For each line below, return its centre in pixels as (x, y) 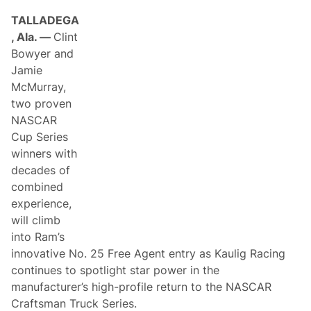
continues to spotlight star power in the (116, 270)
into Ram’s (38, 236)
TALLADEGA (45, 20)
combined (37, 186)
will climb (36, 220)
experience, (42, 203)
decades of (41, 170)
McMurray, (39, 86)
